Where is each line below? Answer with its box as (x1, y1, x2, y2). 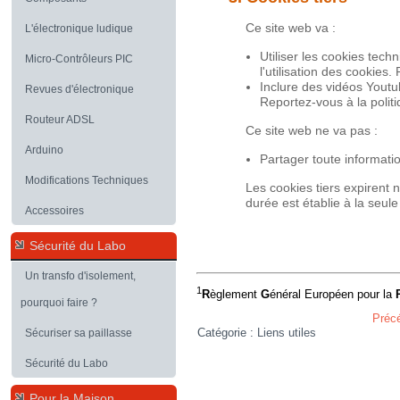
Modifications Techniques (25, 174, 148, 187)
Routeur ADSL (25, 113, 95, 126)
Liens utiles (257, 326, 316, 340)
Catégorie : (197, 326, 257, 340)
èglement (210, 287, 261, 302)
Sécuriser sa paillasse (25, 327, 132, 339)
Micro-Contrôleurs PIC (25, 53, 133, 65)
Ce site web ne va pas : (246, 122, 378, 137)
